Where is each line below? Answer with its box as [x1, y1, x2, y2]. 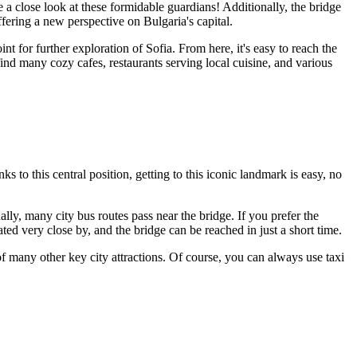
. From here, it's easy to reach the [172, 41, 337, 55]
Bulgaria [143, 14, 186, 28]
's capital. [186, 14, 233, 28]
